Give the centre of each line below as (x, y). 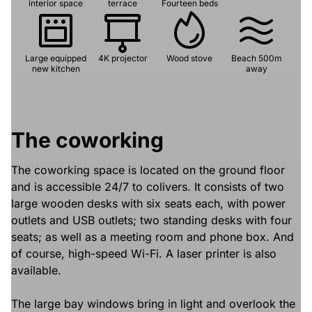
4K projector (123, 58)
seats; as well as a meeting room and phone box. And (153, 236)
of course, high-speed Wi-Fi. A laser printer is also (144, 253)
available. (36, 270)
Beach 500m (256, 58)
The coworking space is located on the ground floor (148, 170)
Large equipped (56, 58)
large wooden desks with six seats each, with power (148, 203)
